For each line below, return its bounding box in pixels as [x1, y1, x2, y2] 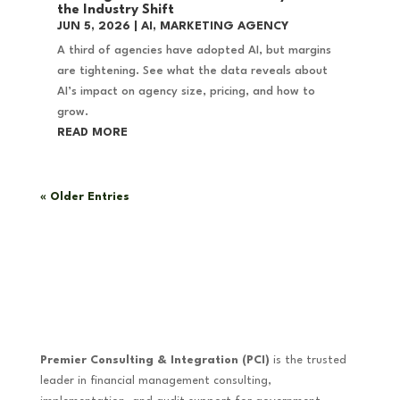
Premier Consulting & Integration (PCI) [39, 354, 270, 366]
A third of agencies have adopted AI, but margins [56, 44, 331, 56]
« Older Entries [39, 190, 129, 203]
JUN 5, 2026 [56, 20, 130, 32]
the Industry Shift [56, 3, 174, 17]
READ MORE [56, 126, 128, 138]
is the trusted [272, 354, 346, 366]
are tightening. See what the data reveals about [56, 64, 328, 77]
